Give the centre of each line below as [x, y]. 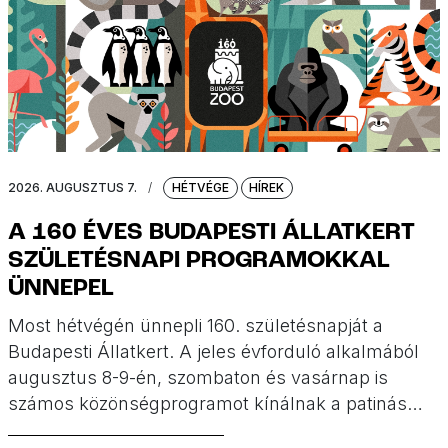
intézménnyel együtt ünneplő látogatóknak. [191, 429]
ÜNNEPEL [61, 289]
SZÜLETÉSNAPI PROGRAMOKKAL [199, 261]
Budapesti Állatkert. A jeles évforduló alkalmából [213, 351]
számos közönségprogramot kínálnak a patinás [207, 403]
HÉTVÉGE [200, 187]
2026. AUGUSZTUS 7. [72, 187]
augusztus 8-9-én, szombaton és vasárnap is [198, 377]
